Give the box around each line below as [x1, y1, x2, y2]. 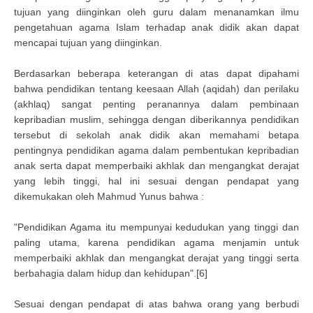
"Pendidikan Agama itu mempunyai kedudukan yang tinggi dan [14, 221, 299, 233]
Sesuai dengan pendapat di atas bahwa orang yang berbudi [14, 298, 299, 310]
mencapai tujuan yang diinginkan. [14, 37, 162, 48]
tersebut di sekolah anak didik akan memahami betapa [14, 129, 299, 140]
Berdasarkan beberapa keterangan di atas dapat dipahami [14, 68, 299, 79]
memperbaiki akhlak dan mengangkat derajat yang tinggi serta [14, 252, 299, 263]
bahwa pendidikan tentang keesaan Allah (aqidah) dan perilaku [14, 83, 299, 94]
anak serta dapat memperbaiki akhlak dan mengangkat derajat [14, 160, 299, 171]
